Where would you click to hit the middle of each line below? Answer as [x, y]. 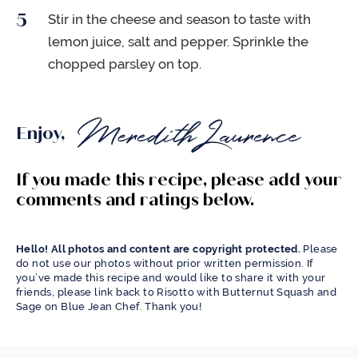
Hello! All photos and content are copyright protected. [159, 249]
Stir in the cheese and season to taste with [179, 20]
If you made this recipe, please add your [179, 180]
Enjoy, [43, 133]
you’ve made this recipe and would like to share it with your [171, 278]
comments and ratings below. [135, 200]
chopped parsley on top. [125, 64]
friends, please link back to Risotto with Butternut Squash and [177, 292]
